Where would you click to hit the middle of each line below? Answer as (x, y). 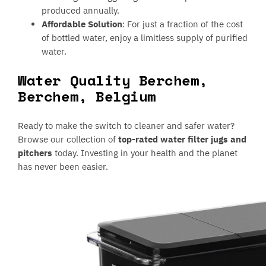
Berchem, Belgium (87, 96)
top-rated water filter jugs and (183, 140)
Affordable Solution (82, 24)
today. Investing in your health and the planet (146, 153)
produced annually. (81, 11)
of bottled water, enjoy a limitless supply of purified (145, 38)
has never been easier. (63, 167)
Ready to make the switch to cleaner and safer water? (126, 126)
